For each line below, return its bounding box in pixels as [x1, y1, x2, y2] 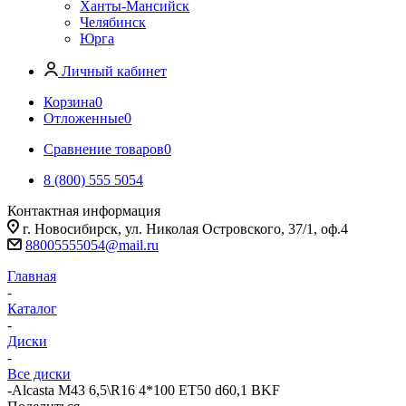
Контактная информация [7, 203, 160, 218]
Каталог [7, 301, 57, 316]
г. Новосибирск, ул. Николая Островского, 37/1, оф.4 [23, 221, 348, 237]
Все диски [7, 366, 71, 382]
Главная [7, 268, 56, 284]
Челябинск [80, 14, 146, 30]
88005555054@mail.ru [25, 237, 159, 253]
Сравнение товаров [43, 141, 164, 157]
